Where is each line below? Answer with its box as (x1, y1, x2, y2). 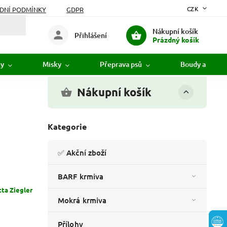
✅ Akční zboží (58, 147, 107, 158)
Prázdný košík (152, 34, 199, 44)
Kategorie (48, 121, 87, 132)
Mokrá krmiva (58, 195, 107, 206)
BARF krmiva (58, 171, 104, 182)
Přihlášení (74, 30, 107, 40)
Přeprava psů (100, 59, 142, 69)
